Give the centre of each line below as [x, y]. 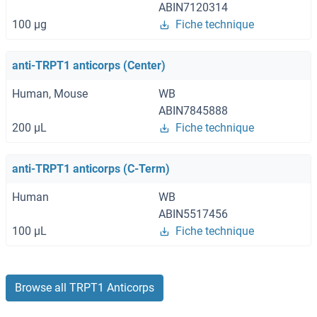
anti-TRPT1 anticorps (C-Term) [91, 169]
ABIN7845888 [193, 111]
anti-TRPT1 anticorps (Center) [89, 66]
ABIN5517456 [193, 214]
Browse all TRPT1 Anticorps [85, 288]
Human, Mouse [50, 94]
